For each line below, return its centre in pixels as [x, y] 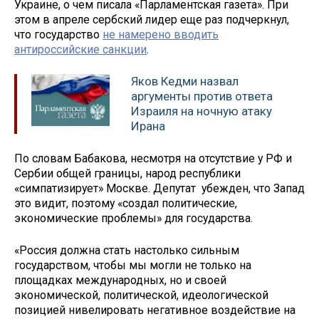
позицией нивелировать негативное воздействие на [155, 310]
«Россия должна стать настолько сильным [127, 250]
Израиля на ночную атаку [202, 111]
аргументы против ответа [202, 96]
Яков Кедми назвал [185, 82]
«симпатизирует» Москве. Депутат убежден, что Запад [159, 188]
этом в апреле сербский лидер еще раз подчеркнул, [152, 20]
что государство [58, 35]
